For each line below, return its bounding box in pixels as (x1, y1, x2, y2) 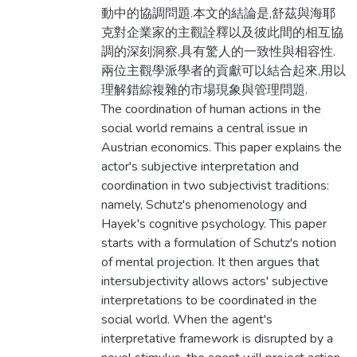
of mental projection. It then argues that (100, 253, 320, 272)
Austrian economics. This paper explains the (100, 139, 342, 157)
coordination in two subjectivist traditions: (100, 177, 329, 195)
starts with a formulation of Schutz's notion (100, 234, 336, 253)
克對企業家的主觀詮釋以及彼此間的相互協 (100, 24, 343, 42)
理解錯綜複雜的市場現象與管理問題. (100, 81, 308, 100)
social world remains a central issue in (100, 120, 308, 138)
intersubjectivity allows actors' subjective (100, 273, 328, 291)
